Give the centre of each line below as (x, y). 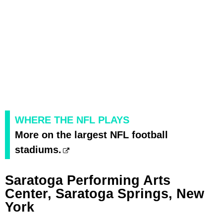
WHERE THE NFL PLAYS (72, 120)
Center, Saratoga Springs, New (105, 194)
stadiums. (38, 149)
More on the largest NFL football (91, 135)
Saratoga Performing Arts (88, 180)
